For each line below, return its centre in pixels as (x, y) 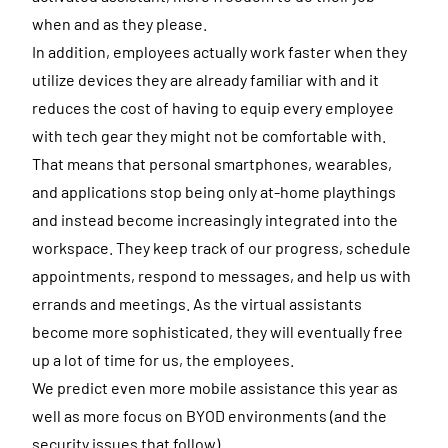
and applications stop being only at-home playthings (214, 191)
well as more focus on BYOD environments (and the (209, 415)
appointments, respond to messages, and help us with (221, 275)
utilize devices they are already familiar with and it (205, 79)
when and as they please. (119, 23)
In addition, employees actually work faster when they (219, 51)
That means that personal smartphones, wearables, (212, 163)
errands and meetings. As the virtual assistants (197, 303)
